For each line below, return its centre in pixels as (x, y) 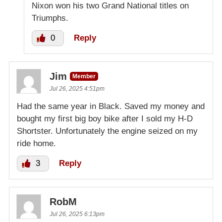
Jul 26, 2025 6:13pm (77, 214)
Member (84, 76)
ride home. (36, 143)
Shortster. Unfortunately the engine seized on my (107, 131)
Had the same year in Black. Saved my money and (111, 106)
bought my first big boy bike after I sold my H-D (105, 118)
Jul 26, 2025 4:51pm (77, 88)
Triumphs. (50, 18)
